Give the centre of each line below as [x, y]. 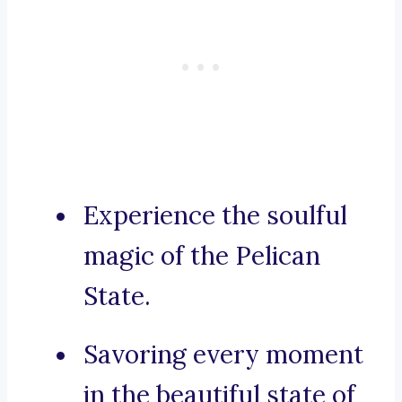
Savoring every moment [223, 355]
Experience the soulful [215, 216]
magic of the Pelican [202, 256]
